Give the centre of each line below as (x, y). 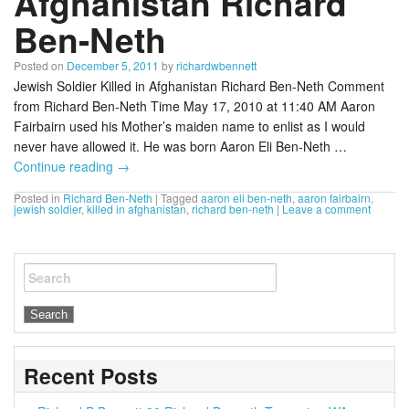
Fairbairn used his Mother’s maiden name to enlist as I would (189, 126)
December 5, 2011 (113, 66)
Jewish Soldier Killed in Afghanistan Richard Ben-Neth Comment (199, 86)
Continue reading (65, 167)
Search (50, 278)
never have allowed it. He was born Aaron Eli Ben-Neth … (180, 147)
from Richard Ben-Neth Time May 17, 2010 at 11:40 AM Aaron (194, 106)
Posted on (39, 66)
